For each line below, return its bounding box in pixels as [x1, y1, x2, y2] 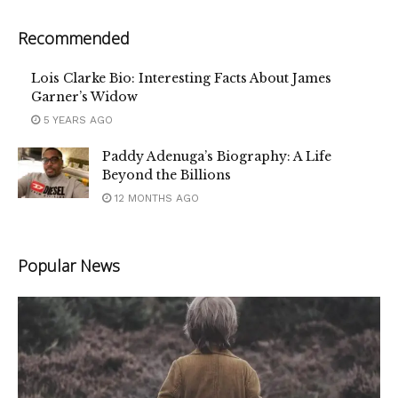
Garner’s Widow [31, 89, 138, 106]
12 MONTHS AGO [111, 192, 199, 205]
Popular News [18, 255, 120, 277]
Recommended [18, 28, 130, 50]
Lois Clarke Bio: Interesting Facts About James [31, 70, 331, 87]
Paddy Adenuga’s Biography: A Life [102, 148, 331, 165]
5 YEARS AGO [40, 114, 113, 127]
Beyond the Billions [102, 167, 231, 184]
